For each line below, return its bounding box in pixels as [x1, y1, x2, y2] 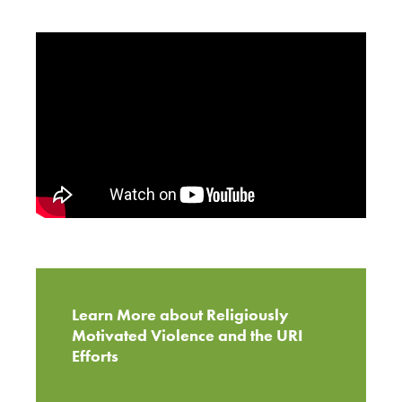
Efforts [72, 345, 118, 366]
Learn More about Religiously [72, 303, 289, 325]
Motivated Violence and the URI [72, 324, 303, 345]
